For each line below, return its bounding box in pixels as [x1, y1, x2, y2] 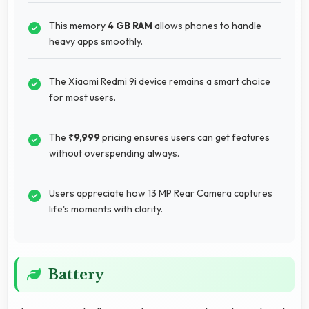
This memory [49, 19, 108, 32]
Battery [48, 266, 104, 283]
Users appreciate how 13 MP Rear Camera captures [49, 186, 272, 199]
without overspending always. [49, 146, 179, 159]
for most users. [49, 90, 116, 103]
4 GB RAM [108, 19, 152, 32]
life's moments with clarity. [49, 202, 163, 215]
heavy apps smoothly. [49, 34, 143, 48]
